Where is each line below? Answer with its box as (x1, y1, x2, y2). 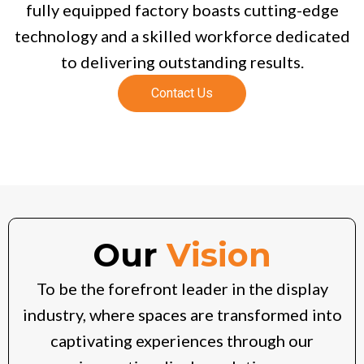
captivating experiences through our (50, 331, 314, 351)
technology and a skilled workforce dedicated (14, 26, 350, 46)
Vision (167, 235, 271, 275)
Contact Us (151, 85, 213, 102)
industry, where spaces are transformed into (22, 305, 342, 325)
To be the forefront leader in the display (36, 279, 328, 299)
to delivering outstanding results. (60, 52, 304, 72)
